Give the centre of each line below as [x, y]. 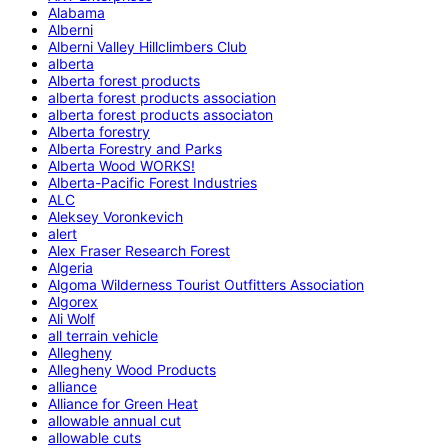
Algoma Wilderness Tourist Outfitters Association [206, 284]
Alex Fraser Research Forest [139, 250]
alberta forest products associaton [160, 114]
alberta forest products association [162, 97]
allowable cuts [94, 437]
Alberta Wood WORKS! [121, 165]
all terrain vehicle [103, 335]
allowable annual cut [114, 420]
